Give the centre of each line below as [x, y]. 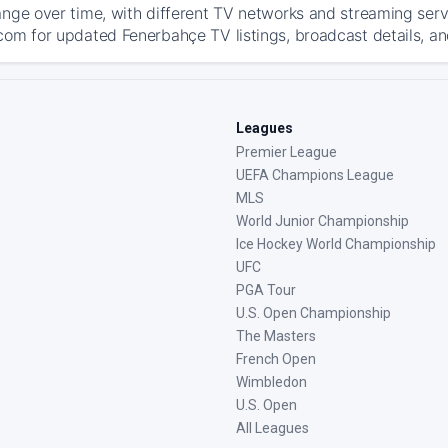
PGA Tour [266, 290]
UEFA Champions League [315, 175]
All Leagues [272, 428]
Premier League [286, 152]
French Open [276, 359]
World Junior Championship [322, 221]
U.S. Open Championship [313, 313]
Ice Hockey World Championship [336, 244]
